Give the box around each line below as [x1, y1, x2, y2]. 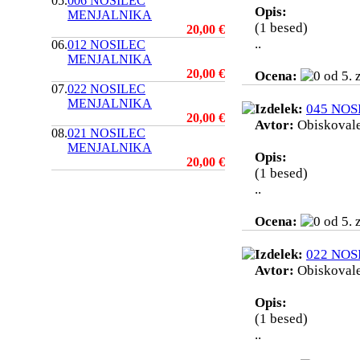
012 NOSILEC [67, 38, 145, 51]
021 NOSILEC [67, 126, 145, 140]
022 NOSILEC [67, 82, 145, 96]
